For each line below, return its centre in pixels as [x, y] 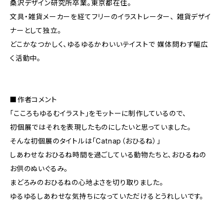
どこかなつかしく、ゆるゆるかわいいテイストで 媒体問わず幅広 [109, 44]
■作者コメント [34, 99]
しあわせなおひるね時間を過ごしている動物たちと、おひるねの [108, 155]
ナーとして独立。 [36, 30]
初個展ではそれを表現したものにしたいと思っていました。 [101, 127]
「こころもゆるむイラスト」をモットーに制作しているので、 [98, 113]
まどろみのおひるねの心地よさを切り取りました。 [87, 182]
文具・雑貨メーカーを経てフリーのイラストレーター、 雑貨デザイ [110, 17]
